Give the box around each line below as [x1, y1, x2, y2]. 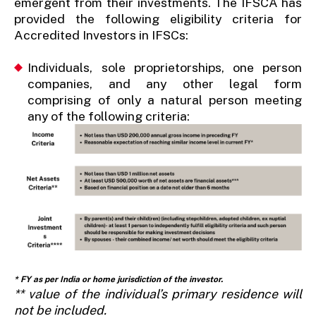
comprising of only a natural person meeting [28, 92, 303, 107]
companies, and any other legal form [28, 75, 303, 91]
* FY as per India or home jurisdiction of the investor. [13, 274, 223, 284]
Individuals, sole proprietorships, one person [28, 59, 303, 75]
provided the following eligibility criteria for [13, 11, 303, 26]
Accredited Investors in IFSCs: [13, 27, 188, 42]
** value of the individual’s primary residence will [13, 286, 303, 301]
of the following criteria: [51, 108, 190, 123]
